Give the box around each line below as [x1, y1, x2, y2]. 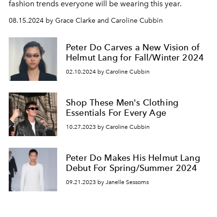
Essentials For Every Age [66, 108, 166, 118]
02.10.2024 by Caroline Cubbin [66, 68, 150, 75]
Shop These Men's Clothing [66, 97, 179, 108]
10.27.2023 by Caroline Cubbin [66, 123, 150, 130]
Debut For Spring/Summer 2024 [66, 163, 198, 173]
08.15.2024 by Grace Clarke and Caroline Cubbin [9, 16, 163, 25]
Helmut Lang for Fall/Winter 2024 [66, 52, 204, 63]
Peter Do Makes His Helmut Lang [66, 153, 200, 163]
